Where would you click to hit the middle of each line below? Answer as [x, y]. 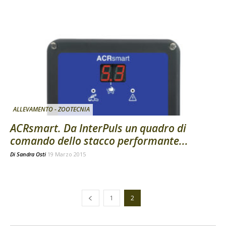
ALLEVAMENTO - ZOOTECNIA [51, 109]
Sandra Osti [31, 154]
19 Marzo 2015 [67, 154]
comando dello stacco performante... [99, 140]
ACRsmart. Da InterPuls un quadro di [98, 128]
